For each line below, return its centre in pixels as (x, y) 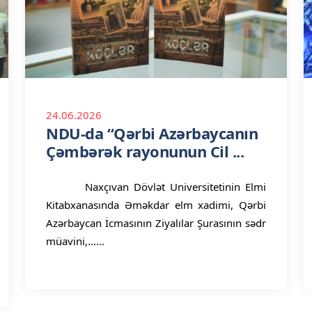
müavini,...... (75, 241)
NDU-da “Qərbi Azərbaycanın (152, 133)
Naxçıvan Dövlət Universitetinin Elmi (156, 187)
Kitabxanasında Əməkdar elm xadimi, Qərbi (156, 205)
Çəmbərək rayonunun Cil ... (145, 151)
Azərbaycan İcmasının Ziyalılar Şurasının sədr (156, 223)
